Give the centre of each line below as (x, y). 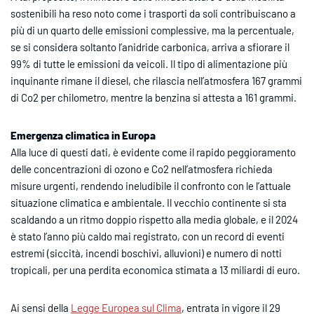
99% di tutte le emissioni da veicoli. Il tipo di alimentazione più (149, 63)
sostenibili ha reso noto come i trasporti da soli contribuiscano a (153, 13)
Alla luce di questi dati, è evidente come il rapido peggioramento (153, 152)
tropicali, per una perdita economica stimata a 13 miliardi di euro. (155, 269)
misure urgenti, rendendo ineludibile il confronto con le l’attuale (151, 185)
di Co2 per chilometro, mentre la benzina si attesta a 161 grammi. (153, 97)
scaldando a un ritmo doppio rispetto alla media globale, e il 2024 (154, 219)
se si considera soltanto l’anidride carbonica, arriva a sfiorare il (150, 47)
